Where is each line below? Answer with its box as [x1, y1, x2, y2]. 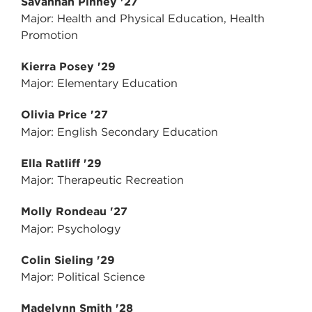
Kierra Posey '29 [21, 60, 116, 74]
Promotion [21, 29, 78, 42]
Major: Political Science [21, 270, 145, 284]
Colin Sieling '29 [21, 253, 115, 267]
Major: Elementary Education [21, 77, 178, 91]
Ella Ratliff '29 [21, 157, 102, 171]
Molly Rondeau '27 [21, 205, 127, 219]
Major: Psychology [21, 222, 120, 236]
